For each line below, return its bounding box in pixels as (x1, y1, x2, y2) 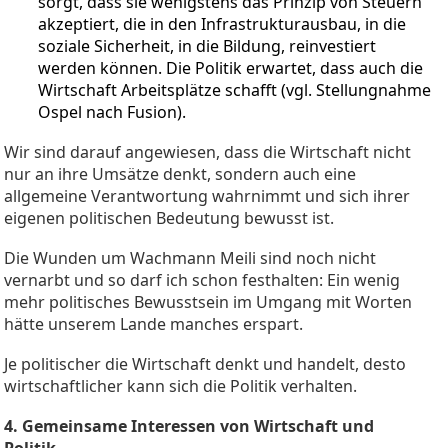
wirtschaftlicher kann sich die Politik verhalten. (4, 374, 357, 397)
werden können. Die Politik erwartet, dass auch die (38, 56, 423, 79)
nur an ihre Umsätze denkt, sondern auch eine (4, 162, 356, 185)
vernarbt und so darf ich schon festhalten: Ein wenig (4, 268, 400, 291)
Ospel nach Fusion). (38, 100, 186, 123)
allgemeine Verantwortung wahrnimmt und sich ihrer (4, 184, 410, 207)
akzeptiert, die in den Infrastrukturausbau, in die (38, 12, 406, 35)
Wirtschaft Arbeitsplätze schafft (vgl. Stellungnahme (38, 78, 431, 101)
